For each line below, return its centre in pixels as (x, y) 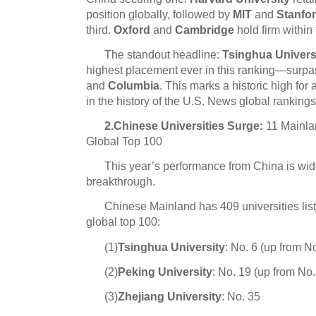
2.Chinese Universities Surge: (186, 126)
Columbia (134, 85)
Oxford (132, 29)
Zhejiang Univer (160, 297)
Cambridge (205, 29)
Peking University (165, 271)
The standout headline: (164, 54)
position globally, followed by (159, 14)
